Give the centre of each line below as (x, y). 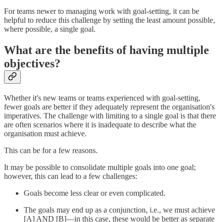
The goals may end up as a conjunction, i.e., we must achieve (119, 210)
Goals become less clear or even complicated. (95, 193)
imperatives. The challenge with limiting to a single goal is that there (110, 115)
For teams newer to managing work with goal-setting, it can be (102, 11)
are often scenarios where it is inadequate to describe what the (100, 124)
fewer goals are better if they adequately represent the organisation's (109, 107)
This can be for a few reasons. (51, 150)
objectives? (32, 63)
